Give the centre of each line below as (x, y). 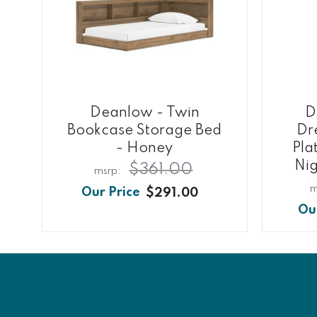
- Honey (145, 148)
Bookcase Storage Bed (145, 130)
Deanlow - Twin (144, 113)
